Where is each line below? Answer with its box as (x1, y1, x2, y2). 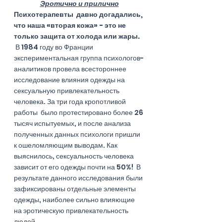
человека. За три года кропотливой (14, 96, 127, 107)
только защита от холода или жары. (14, 31, 140, 41)
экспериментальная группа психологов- (14, 53, 144, 63)
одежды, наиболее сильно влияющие (14, 194, 136, 205)
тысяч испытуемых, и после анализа (14, 118, 132, 128)
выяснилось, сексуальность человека (14, 151, 135, 161)
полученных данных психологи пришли (14, 129, 142, 139)
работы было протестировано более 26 (14, 107, 145, 117)
